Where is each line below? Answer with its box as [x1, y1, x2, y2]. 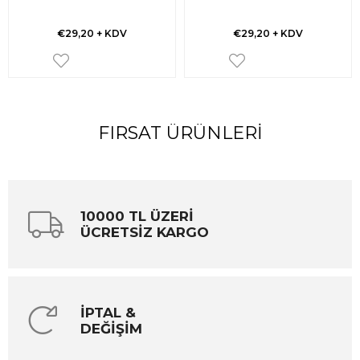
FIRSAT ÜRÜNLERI [97, 121, 263, 144]
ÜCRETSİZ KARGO [80, 223, 209, 240]
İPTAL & [80, 304, 136, 321]
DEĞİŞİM [80, 320, 142, 337]
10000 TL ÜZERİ [80, 207, 194, 224]
